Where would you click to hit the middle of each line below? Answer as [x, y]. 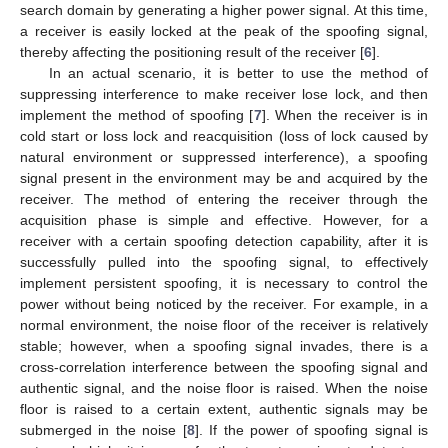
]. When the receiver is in [344, 114]
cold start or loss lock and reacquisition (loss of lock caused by [224, 135]
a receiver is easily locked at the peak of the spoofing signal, [224, 30]
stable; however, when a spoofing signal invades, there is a [224, 345]
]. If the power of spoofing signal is [311, 429]
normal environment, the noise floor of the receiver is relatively [224, 324]
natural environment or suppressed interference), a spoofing [224, 156]
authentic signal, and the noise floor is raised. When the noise [224, 387]
